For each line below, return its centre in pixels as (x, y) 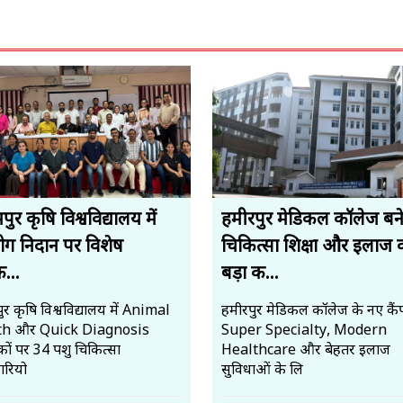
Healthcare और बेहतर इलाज (305, 352)
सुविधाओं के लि (262, 372)
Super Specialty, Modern (304, 332)
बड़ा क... (250, 275)
